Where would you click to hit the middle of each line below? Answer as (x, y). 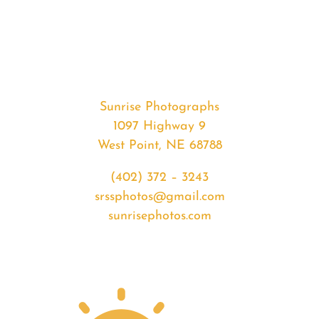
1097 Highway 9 (159, 127)
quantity (88, 116)
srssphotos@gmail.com (159, 197)
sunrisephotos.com (159, 216)
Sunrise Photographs (159, 108)
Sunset (82, 97)
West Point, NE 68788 (159, 146)
